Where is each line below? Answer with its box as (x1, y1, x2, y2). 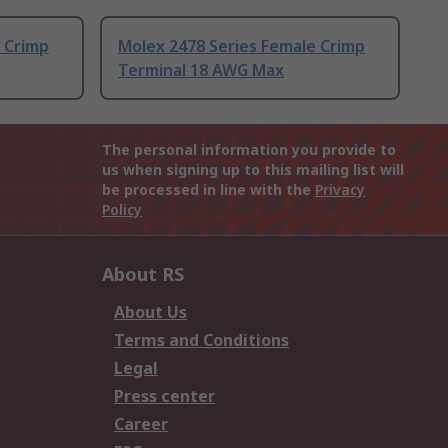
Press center (114, 385, 215, 408)
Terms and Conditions (114, 329, 289, 352)
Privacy (315, 180, 365, 200)
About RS (102, 262, 184, 287)
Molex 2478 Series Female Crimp (118, 35, 365, 58)
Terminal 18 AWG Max (118, 59, 284, 82)
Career (114, 413, 168, 436)
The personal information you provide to (102, 140, 396, 160)
